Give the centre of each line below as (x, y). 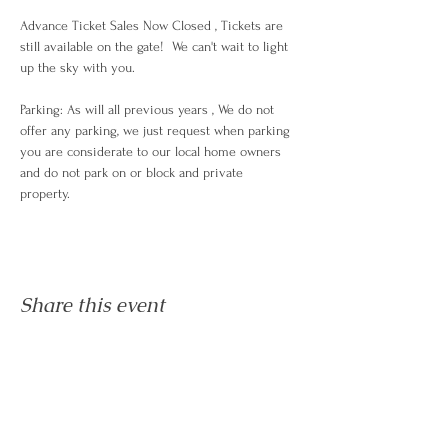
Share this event (92, 305)
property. (47, 193)
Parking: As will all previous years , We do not (149, 109)
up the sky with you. (77, 67)
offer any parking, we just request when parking (157, 130)
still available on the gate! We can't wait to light (156, 46)
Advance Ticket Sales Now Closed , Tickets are (153, 25)
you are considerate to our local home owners (152, 151)
